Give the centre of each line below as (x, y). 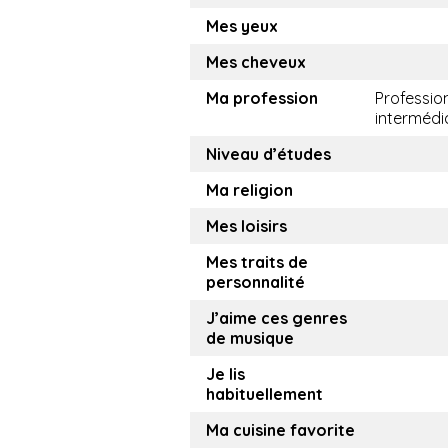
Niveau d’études (268, 154)
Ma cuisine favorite (280, 430)
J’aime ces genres (276, 318)
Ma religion (249, 190)
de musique (250, 338)
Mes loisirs (246, 226)
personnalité (255, 282)
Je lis (225, 374)
